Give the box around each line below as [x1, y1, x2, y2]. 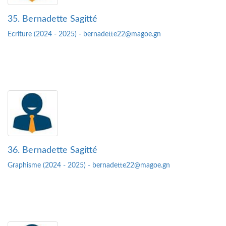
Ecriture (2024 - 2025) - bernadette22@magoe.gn [8, 31, 161, 38]
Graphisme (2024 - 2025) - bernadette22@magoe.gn [8, 162, 170, 169]
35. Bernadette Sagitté [8, 15, 97, 24]
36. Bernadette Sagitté [8, 146, 97, 155]
